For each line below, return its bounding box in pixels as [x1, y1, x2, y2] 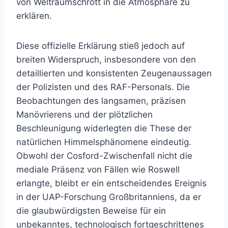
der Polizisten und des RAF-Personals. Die [16, 82, 190, 93]
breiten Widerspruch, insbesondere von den [16, 54, 196, 65]
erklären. [16, 11, 52, 21]
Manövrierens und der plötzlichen [16, 109, 153, 120]
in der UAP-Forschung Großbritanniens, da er [16, 192, 201, 203]
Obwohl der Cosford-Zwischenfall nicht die [16, 151, 192, 161]
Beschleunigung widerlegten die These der [16, 123, 191, 134]
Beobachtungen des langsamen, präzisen [16, 96, 186, 106]
